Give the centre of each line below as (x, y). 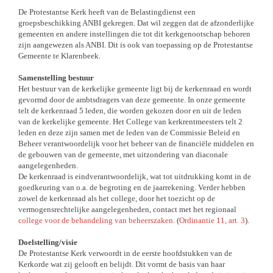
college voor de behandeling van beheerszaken (96, 220)
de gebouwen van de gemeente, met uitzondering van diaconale (123, 154)
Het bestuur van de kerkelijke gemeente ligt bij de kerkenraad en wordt (135, 89)
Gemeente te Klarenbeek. (59, 56)
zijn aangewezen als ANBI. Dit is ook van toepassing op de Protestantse (136, 45)
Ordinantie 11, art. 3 (212, 220)
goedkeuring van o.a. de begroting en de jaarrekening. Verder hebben (132, 187)
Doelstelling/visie (48, 242)
